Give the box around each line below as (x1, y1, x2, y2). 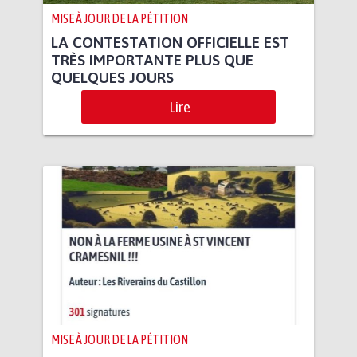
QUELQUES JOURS (51, 69, 174, 87)
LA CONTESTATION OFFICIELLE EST (51, 33, 289, 52)
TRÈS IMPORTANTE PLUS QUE (51, 51, 253, 69)
